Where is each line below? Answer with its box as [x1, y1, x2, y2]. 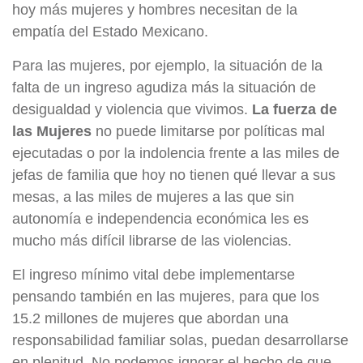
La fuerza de [252, 101, 337, 118]
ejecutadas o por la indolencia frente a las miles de [12, 145, 340, 162]
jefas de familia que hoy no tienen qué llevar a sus [12, 167, 335, 184]
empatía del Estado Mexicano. [12, 23, 208, 41]
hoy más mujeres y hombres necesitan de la [12, 2, 297, 19]
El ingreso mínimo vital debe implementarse [12, 267, 295, 284]
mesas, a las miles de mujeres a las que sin [12, 189, 294, 206]
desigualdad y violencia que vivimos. [12, 101, 252, 118]
